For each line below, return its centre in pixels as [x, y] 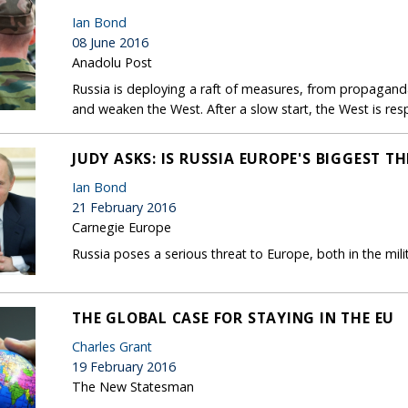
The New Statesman [133, 386]
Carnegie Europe [122, 227]
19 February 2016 [124, 366]
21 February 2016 [124, 207]
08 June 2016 [110, 42]
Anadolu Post [112, 62]
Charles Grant [112, 346]
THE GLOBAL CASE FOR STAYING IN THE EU [234, 317]
